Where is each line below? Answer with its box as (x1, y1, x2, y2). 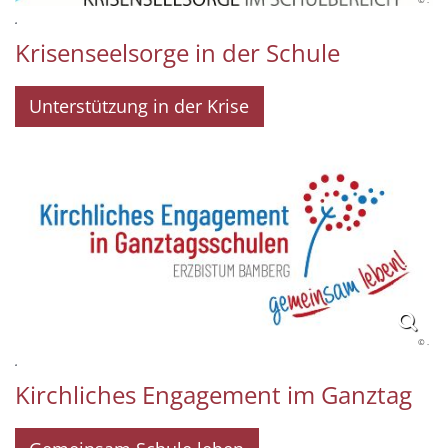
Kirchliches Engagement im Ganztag (15, 378, 412, 412)
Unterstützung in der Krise (29, 94, 250, 119)
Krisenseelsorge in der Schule (15, 35, 340, 69)
